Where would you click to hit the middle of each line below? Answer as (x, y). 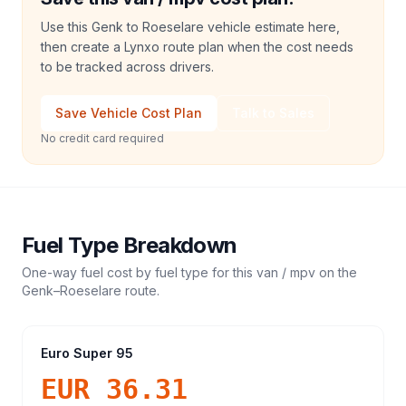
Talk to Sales (273, 113)
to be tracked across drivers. (127, 67)
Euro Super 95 (87, 353)
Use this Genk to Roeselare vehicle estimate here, (190, 27)
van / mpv (286, 272)
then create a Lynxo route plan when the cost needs (197, 47)
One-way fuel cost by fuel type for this (139, 272)
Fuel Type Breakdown (130, 245)
